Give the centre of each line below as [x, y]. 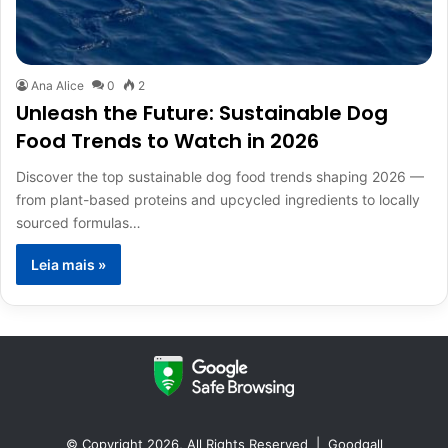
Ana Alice [57, 86]
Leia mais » [68, 265]
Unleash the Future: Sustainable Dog [202, 113]
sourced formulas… [78, 223]
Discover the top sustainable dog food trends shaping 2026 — [220, 177]
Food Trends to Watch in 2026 [167, 141]
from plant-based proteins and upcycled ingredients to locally [218, 200]
